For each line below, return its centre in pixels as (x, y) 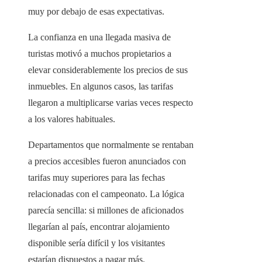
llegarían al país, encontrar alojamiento (99, 227)
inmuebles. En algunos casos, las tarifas (101, 87)
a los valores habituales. (72, 119)
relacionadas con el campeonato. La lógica (106, 194)
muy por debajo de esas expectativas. (96, 12)
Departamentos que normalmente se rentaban (111, 145)
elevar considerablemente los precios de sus (108, 70)
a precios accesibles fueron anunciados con (107, 161)
